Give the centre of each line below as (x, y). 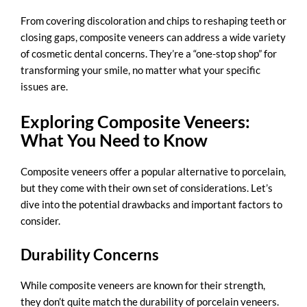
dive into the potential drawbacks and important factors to (151, 204)
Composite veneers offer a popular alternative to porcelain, (153, 171)
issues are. (44, 86)
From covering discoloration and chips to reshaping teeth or (153, 20)
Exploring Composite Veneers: (135, 121)
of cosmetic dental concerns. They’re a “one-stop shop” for (149, 53)
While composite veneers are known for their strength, (143, 285)
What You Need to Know (114, 139)
